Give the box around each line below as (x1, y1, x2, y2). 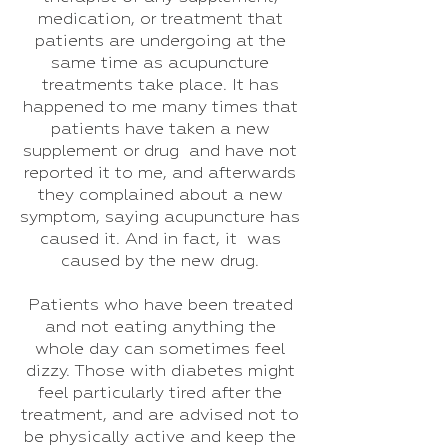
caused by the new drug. (61, 253, 259, 270)
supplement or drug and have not (23, 143, 297, 160)
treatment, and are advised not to (21, 407, 299, 424)
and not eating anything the (44, 319, 276, 336)
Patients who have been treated (27, 297, 293, 314)
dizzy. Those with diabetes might (25, 363, 295, 380)
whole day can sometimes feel (35, 341, 285, 358)
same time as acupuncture (51, 55, 269, 72)
